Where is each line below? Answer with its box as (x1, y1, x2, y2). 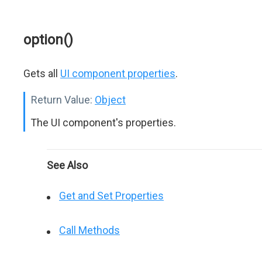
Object (95, 94, 126, 106)
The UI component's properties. (31, 116, 176, 129)
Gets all (23, 67, 60, 80)
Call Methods (59, 224, 120, 236)
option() (23, 32, 73, 48)
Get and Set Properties (59, 189, 164, 202)
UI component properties (60, 67, 175, 80)
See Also (47, 159, 88, 171)
